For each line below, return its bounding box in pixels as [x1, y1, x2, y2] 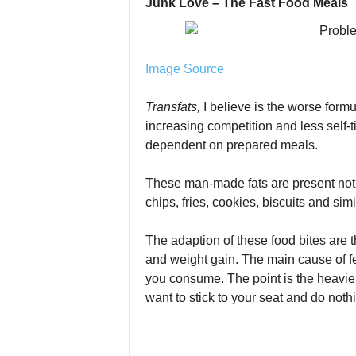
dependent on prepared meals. [145, 138, 318, 152]
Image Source [145, 62, 224, 75]
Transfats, [145, 100, 203, 114]
